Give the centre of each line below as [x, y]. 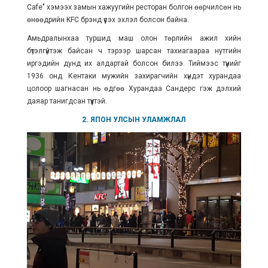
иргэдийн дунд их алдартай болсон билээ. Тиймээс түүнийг [134, 63]
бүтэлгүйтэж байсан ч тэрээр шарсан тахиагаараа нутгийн [134, 51]
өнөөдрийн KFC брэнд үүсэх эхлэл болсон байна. [108, 19]
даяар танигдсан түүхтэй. [67, 101]
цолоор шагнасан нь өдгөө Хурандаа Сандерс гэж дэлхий [134, 88]
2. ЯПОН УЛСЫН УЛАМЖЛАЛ [134, 119]
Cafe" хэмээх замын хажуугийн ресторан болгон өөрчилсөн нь [134, 7]
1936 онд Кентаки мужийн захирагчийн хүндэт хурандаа [134, 76]
